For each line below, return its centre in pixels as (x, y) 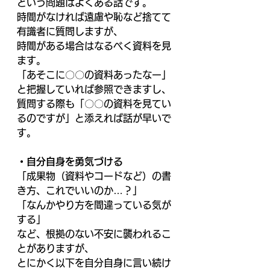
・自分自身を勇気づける (71, 162)
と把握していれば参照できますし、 (96, 89)
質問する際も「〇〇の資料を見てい (94, 104)
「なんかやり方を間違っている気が (94, 205)
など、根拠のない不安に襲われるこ (94, 234)
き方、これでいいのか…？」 (81, 190)
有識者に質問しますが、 (71, 31)
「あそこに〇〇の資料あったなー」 (94, 75)
